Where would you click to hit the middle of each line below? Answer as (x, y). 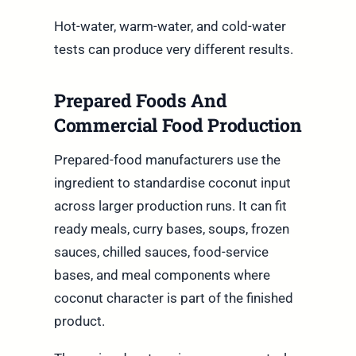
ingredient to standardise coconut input (172, 183)
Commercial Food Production (178, 125)
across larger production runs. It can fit (170, 206)
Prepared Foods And (140, 101)
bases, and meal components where (162, 275)
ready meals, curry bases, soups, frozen (171, 229)
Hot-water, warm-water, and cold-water (170, 27)
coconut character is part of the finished (173, 298)
